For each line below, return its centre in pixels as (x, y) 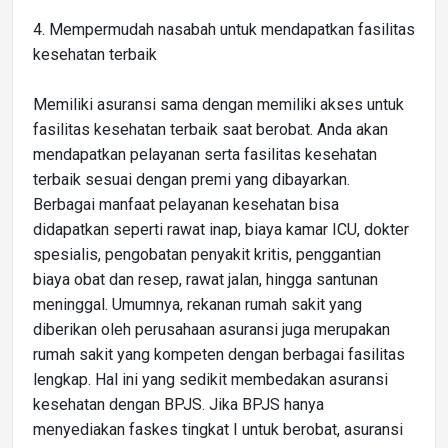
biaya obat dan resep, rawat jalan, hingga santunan (205, 279)
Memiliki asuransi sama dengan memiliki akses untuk (218, 104)
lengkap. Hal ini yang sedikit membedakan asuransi (210, 379)
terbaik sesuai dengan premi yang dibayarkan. (191, 179)
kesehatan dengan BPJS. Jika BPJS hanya (178, 404)
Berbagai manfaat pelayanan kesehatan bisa (186, 204)
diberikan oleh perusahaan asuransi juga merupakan (211, 329)
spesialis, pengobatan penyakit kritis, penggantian (207, 254)
